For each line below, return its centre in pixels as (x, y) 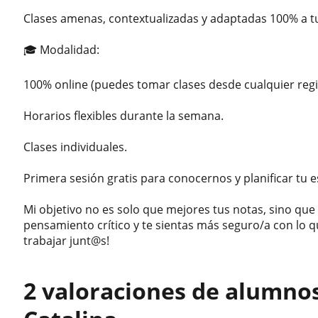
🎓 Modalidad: (62, 49)
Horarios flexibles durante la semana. (124, 115)
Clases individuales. (76, 147)
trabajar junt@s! (67, 240)
